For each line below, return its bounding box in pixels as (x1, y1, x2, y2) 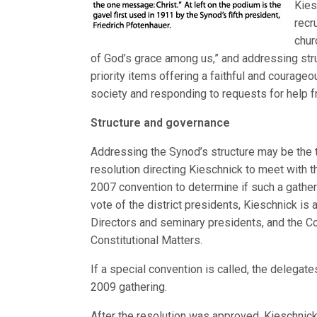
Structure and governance (91, 116, 231, 129)
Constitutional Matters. (91, 234, 203, 247)
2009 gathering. (91, 280, 168, 294)
